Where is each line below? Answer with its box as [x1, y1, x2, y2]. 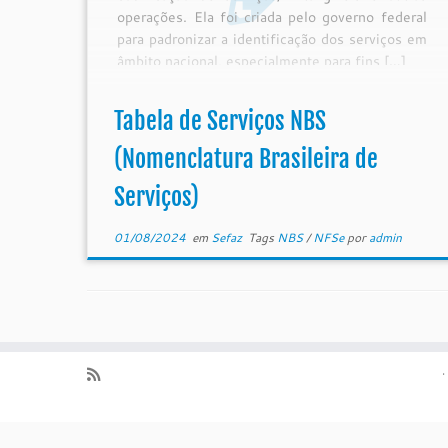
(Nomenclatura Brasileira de [113, 144, 378, 174]
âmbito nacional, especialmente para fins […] [117, 51, 407, 72]
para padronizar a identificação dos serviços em [117, 29, 427, 50]
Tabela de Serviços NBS [113, 106, 326, 136]
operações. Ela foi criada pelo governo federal [117, 7, 427, 28]
